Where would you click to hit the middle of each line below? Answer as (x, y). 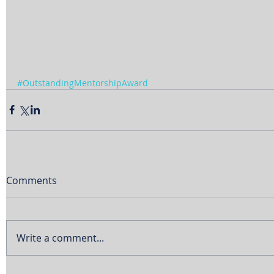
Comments (31, 180)
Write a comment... (60, 238)
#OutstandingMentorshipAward (83, 83)
